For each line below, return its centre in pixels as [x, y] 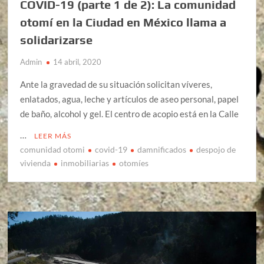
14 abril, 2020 [77, 62]
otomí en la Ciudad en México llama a [123, 22]
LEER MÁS [53, 136]
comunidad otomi [53, 150]
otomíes [134, 163]
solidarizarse [57, 40]
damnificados [162, 150]
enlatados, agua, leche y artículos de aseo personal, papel [130, 99]
